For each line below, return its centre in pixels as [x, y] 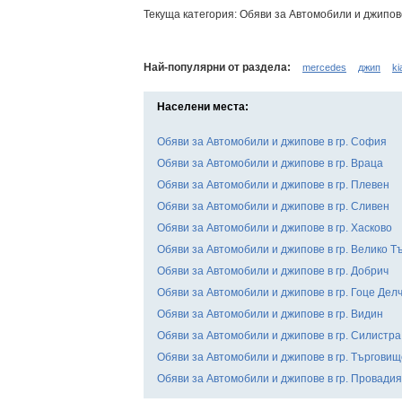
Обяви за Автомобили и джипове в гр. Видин [270, 314]
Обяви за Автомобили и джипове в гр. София [272, 141]
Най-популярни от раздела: [217, 67]
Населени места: [203, 106]
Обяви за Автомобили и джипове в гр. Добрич [273, 271]
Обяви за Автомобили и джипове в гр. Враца [270, 163]
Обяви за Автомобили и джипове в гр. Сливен [273, 206]
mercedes [324, 67]
